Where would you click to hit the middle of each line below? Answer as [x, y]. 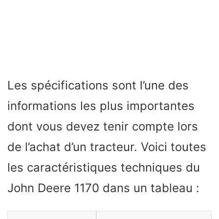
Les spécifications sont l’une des [98, 85]
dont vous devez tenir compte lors [103, 126]
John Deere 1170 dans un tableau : [103, 188]
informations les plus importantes [101, 106]
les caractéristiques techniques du [104, 167]
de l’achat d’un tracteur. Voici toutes [107, 147]
